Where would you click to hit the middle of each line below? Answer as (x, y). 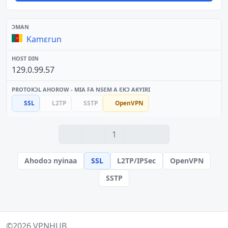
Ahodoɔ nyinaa (51, 160)
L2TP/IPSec (137, 160)
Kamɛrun (44, 39)
